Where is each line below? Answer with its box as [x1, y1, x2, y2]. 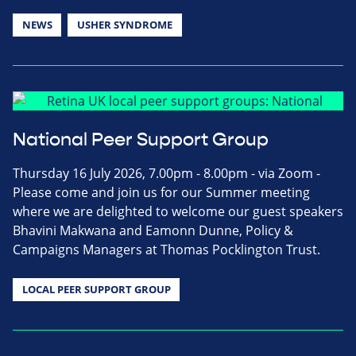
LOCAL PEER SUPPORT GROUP [21, 281, 171, 296]
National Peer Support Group [13, 128, 269, 151]
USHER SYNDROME [76, 17, 172, 32]
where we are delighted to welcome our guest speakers [13, 202, 343, 220]
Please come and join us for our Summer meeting [13, 183, 310, 201]
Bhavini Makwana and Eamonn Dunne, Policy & [13, 221, 293, 239]
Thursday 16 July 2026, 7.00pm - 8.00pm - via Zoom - [13, 164, 320, 182]
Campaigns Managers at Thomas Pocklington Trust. [13, 240, 320, 258]
